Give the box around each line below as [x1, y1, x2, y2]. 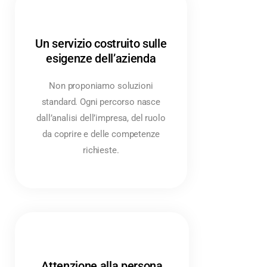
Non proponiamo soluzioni [49, 80, 153, 91]
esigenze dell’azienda [46, 51, 156, 66]
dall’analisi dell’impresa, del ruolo [36, 112, 166, 123]
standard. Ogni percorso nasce [41, 96, 161, 107]
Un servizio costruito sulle [35, 36, 167, 51]
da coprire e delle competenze [42, 128, 160, 139]
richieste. [83, 144, 119, 156]
